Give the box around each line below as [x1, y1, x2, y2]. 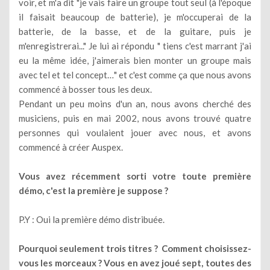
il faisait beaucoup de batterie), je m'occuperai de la [19, 11, 251, 22]
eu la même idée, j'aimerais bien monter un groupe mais [19, 54, 251, 66]
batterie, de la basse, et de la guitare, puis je [19, 25, 251, 37]
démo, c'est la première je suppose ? [19, 184, 168, 196]
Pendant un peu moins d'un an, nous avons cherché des [19, 98, 251, 109]
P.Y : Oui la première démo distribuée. [19, 213, 165, 225]
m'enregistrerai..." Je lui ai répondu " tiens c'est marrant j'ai [19, 40, 251, 51]
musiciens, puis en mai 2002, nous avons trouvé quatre [19, 112, 251, 124]
